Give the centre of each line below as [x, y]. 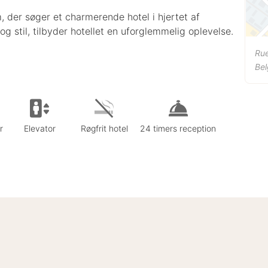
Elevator [39, 128]
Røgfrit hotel [104, 128]
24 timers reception [178, 128]
